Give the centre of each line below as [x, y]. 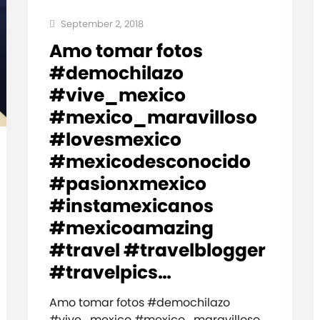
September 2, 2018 [101, 24]
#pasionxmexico [127, 184]
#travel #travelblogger [157, 251]
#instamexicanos [131, 206]
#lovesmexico [115, 140]
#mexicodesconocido [150, 162]
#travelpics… [110, 273]
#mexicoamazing [131, 229]
